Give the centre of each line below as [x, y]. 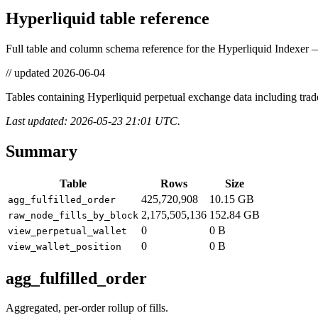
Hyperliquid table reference [108, 18]
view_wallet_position [65, 246]
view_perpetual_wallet [67, 231]
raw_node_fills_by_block [73, 215]
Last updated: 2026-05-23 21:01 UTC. [93, 121]
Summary [42, 151]
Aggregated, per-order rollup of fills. [87, 308]
